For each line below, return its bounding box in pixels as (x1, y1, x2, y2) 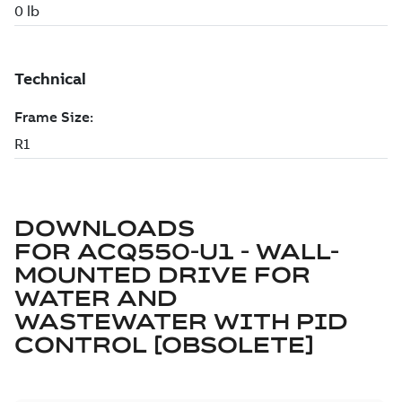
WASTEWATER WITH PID (14, 308, 348, 335)
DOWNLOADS (14, 214, 195, 241)
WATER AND (14, 284, 178, 311)
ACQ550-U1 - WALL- (77, 238, 339, 265)
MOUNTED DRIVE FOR (14, 261, 310, 288)
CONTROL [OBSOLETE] (14, 331, 314, 358)
